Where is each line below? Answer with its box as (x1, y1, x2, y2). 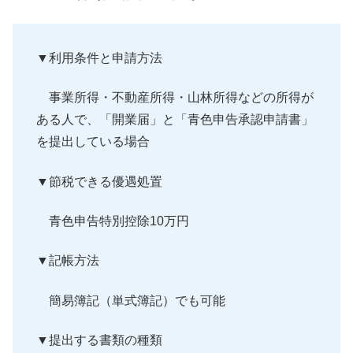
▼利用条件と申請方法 (36, 50, 162, 65)
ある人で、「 (36, 113, 112, 127)
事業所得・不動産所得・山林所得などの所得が (36, 91, 314, 105)
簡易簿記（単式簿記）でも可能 (36, 293, 225, 307)
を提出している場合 (36, 135, 150, 149)
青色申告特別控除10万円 (36, 214, 189, 228)
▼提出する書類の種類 (36, 333, 162, 347)
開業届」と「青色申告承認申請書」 (112, 113, 314, 127)
